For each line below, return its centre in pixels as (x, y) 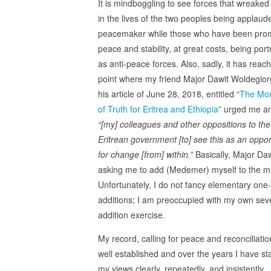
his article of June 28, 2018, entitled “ (169, 93)
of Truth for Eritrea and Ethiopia (158, 109)
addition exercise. (132, 214)
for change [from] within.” (145, 154)
